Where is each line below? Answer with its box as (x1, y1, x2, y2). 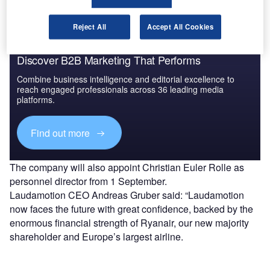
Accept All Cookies (147, 22, 214, 32)
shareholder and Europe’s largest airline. (10, 229, 183, 243)
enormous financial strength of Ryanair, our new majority (10, 215, 249, 230)
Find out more (31, 125, 93, 140)
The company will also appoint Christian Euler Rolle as (10, 160, 244, 174)
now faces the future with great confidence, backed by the (10, 201, 253, 216)
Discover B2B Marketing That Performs (17, 52, 201, 68)
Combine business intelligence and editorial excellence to (17, 73, 234, 86)
